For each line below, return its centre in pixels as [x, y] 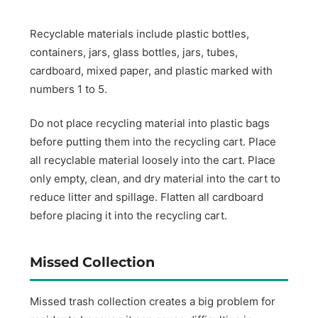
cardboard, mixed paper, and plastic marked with [152, 70]
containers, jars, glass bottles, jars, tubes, [134, 52]
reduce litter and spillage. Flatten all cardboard [147, 197]
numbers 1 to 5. [69, 89]
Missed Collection [93, 262]
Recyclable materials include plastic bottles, [140, 33]
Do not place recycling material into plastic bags [150, 124]
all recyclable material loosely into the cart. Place [153, 160]
